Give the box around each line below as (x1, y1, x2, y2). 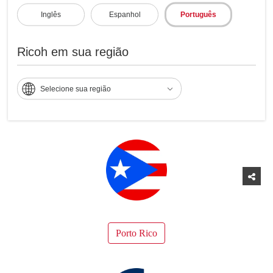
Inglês (41, 10, 62, 19)
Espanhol (108, 10, 141, 19)
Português (180, 10, 217, 19)
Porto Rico (116, 227, 157, 238)
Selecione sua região (40, 84, 112, 93)
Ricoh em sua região (17, 44, 129, 58)
